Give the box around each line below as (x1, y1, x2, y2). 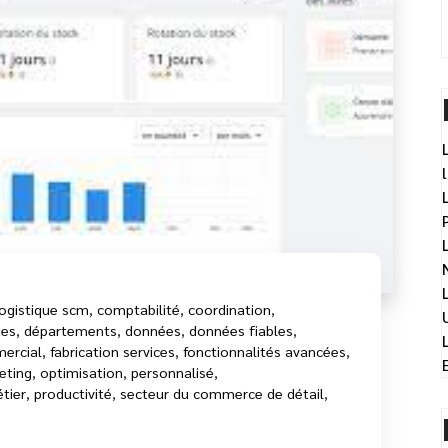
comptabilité (97, 299, 180, 318)
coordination (188, 299, 271, 318)
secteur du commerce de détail (120, 383, 324, 402)
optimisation (40, 362, 123, 381)
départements (24, 320, 117, 339)
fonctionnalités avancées (183, 341, 346, 360)
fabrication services (50, 341, 175, 360)
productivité (34, 383, 112, 402)
